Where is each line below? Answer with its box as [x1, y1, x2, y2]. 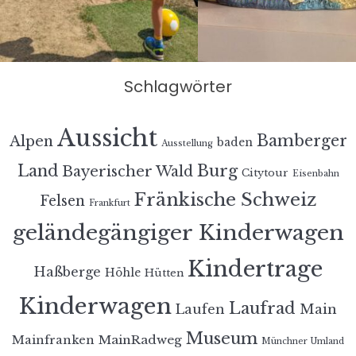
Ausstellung [161, 137, 213, 149]
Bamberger [256, 130, 347, 150]
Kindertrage [187, 254, 323, 283]
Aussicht [56, 123, 157, 153]
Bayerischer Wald [61, 162, 193, 180]
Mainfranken [12, 332, 95, 347]
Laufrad [229, 297, 296, 318]
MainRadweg [99, 331, 182, 347]
